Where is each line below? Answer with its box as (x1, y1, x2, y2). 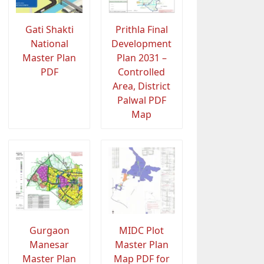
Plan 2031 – (116, 51, 167, 65)
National (30, 37, 68, 51)
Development (111, 37, 172, 51)
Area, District (113, 80, 171, 93)
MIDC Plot (119, 224, 164, 237)
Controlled (118, 65, 166, 79)
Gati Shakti (25, 23, 74, 37)
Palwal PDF (117, 94, 166, 107)
